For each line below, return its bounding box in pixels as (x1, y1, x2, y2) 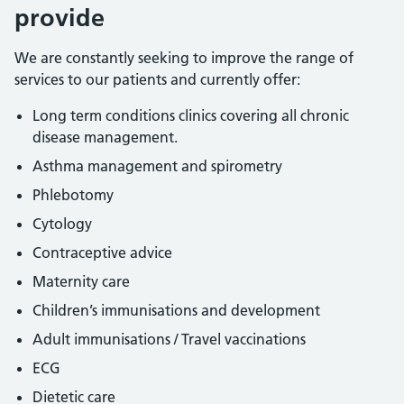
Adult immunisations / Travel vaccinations (32, 330, 306, 348)
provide (14, 3, 105, 32)
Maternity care (32, 272, 130, 290)
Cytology (32, 215, 92, 233)
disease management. (32, 128, 210, 146)
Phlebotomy (32, 186, 114, 204)
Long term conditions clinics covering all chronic (32, 106, 349, 124)
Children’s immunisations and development (32, 301, 320, 319)
